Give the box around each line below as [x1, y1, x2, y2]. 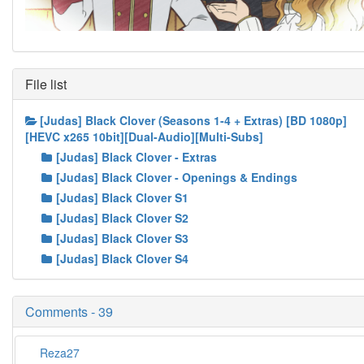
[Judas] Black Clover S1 [56, 189, 188, 206]
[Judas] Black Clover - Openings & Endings [56, 169, 297, 186]
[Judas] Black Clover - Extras [56, 149, 217, 166]
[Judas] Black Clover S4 [56, 250, 188, 267]
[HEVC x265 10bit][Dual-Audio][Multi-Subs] [25, 128, 263, 145]
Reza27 [40, 344, 80, 362]
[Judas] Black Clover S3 [56, 230, 188, 247]
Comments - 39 [25, 302, 113, 322]
